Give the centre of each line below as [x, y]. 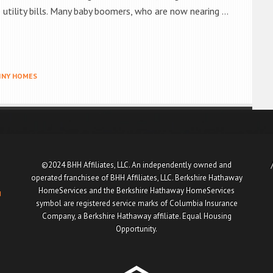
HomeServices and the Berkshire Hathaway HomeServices [136, 190]
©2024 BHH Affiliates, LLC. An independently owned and [136, 165]
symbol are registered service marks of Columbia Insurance [136, 203]
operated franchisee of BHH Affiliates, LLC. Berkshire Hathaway [136, 178]
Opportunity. [136, 229]
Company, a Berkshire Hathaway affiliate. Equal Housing [136, 216]
